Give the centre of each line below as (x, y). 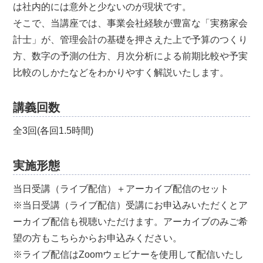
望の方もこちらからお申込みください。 (98, 238)
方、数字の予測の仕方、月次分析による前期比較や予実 (131, 56)
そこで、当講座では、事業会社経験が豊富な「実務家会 (131, 23)
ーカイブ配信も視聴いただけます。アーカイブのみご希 (131, 222)
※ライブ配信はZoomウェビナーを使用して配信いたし (129, 254)
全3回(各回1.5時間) (53, 131)
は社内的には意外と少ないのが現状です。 (102, 7)
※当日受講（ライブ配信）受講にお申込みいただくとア (131, 205)
